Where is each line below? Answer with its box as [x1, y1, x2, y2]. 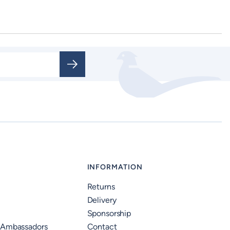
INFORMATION [87, 163, 143, 171]
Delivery [87, 195, 117, 205]
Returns [87, 182, 115, 191]
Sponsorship [87, 208, 131, 218]
